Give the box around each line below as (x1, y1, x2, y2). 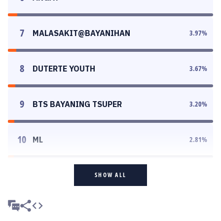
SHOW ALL (95, 171, 126, 179)
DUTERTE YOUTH (33, 64, 95, 74)
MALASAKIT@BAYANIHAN (33, 28, 130, 38)
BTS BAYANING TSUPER (33, 99, 122, 109)
